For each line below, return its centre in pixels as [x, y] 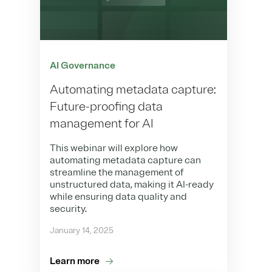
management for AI [102, 124]
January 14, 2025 [82, 230]
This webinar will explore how [114, 148]
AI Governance [83, 66]
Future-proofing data [106, 107]
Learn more [75, 261]
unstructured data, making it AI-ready [132, 185]
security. [68, 209]
